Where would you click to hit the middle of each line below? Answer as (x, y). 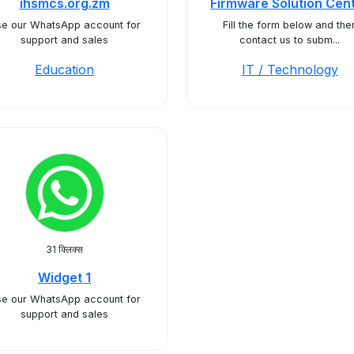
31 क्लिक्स (64, 249)
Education (64, 70)
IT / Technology (290, 70)
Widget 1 (64, 277)
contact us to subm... (290, 40)
